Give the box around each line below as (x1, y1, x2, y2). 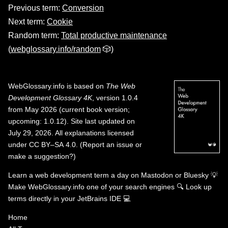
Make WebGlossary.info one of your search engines (8, 183, 175, 191)
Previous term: (8, 4, 62, 12)
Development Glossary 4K (8, 94, 92, 102)
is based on (65, 82, 106, 90)
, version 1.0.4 (92, 94, 138, 102)
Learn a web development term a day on (8, 171, 141, 179)
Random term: (8, 31, 61, 40)
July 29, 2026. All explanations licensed (8, 129, 134, 137)
